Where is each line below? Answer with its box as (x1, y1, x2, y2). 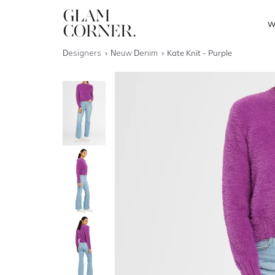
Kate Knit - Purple (167, 48, 233, 58)
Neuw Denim (110, 48, 160, 58)
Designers (63, 48, 103, 58)
